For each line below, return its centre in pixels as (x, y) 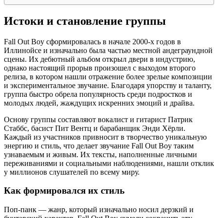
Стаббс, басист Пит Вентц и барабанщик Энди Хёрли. (95, 128)
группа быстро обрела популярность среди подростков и (98, 94)
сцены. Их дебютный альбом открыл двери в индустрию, (100, 59)
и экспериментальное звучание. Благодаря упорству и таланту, (108, 85)
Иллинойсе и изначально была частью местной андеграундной (108, 50)
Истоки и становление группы (85, 21)
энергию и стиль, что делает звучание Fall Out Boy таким (99, 145)
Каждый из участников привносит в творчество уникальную (105, 137)
